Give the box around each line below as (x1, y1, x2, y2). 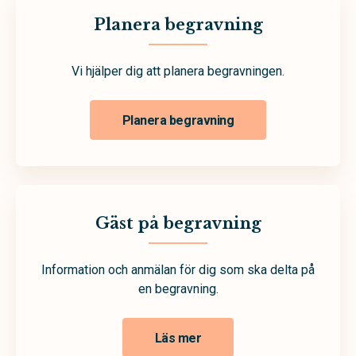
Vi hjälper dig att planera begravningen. (72, 64, 284, 79)
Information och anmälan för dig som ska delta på (41, 262, 315, 277)
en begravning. (137, 281, 219, 296)
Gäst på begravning (95, 214, 261, 233)
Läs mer (154, 330, 202, 346)
